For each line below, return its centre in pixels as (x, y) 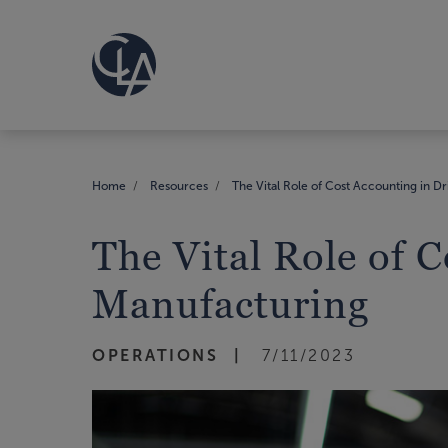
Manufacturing (230, 303)
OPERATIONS (155, 355)
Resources (179, 185)
